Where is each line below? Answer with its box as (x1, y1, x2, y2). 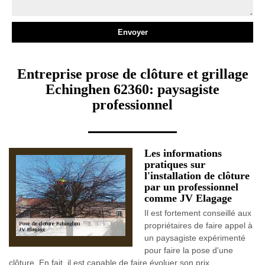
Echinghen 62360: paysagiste (46, 82, 219, 97)
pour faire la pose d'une (144, 245, 233, 255)
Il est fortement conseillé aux (144, 208, 251, 218)
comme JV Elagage (144, 192, 232, 204)
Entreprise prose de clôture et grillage (17, 66, 248, 82)
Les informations (144, 147, 222, 159)
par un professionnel (144, 181, 238, 193)
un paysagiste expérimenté (144, 233, 245, 243)
